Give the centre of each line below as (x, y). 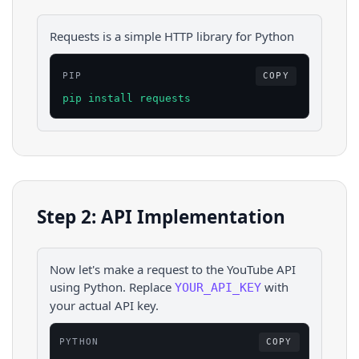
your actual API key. (104, 305)
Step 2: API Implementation (161, 217)
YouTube (250, 269)
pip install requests (127, 99)
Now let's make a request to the (138, 269)
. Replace (147, 286)
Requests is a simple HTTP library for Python (172, 36)
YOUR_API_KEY (218, 287)
